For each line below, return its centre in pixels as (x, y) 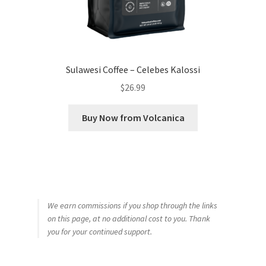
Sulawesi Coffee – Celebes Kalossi (133, 69)
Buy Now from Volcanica (133, 118)
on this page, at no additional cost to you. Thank (129, 218)
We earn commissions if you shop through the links (132, 205)
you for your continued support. (99, 231)
